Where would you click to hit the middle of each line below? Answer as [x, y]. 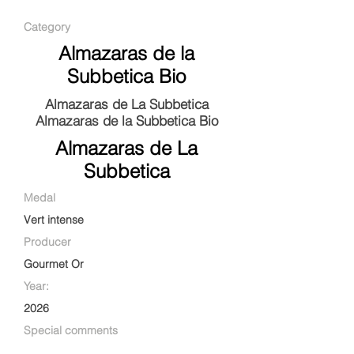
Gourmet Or [54, 264]
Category [47, 27]
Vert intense [54, 220]
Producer [47, 242]
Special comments [71, 330]
